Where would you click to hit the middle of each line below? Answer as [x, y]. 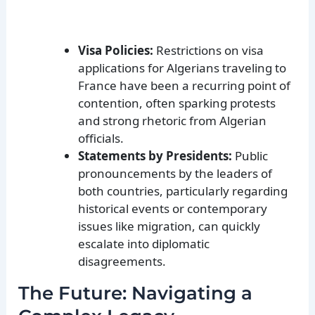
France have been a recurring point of [185, 86]
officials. [101, 139]
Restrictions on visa [209, 51]
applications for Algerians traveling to [182, 68]
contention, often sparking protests [177, 103]
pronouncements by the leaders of [175, 174]
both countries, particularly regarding [183, 191]
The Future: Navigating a [136, 294]
